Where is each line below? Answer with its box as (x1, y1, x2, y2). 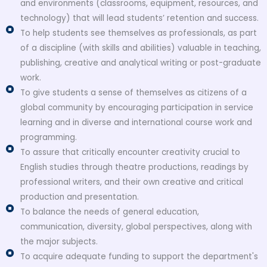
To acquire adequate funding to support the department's (20, 251, 258, 263)
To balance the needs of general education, (20, 206, 199, 218)
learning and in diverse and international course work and (20, 117, 252, 129)
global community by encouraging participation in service (20, 102, 253, 114)
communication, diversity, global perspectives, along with (20, 221, 252, 233)
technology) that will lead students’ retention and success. (20, 13, 259, 24)
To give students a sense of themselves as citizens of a (20, 87, 247, 99)
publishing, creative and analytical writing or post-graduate (20, 57, 261, 69)
